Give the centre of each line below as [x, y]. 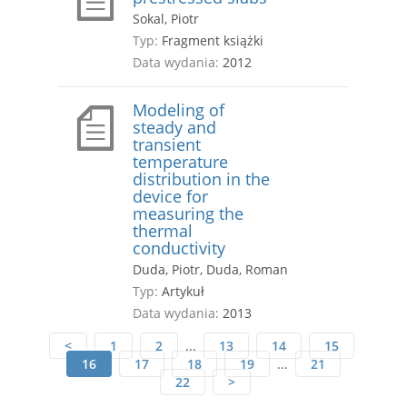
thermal [163, 231]
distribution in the [201, 179]
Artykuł [181, 292]
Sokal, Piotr [166, 19]
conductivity [179, 248]
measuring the [188, 214]
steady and [174, 128]
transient [167, 145]
